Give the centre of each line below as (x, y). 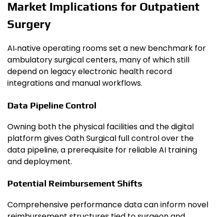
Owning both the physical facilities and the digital (101, 126)
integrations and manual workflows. (75, 83)
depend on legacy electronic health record (90, 72)
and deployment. (40, 161)
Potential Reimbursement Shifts (75, 183)
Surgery (29, 24)
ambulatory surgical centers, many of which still (98, 60)
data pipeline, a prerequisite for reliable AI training (102, 150)
